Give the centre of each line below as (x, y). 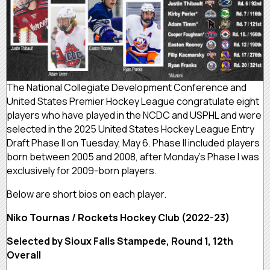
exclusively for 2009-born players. (83, 171)
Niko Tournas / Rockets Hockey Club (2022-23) (119, 218)
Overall (25, 255)
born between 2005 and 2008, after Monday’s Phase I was (133, 157)
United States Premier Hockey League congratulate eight (133, 102)
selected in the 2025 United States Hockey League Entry (130, 129)
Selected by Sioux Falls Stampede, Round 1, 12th (120, 241)
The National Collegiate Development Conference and (127, 88)
